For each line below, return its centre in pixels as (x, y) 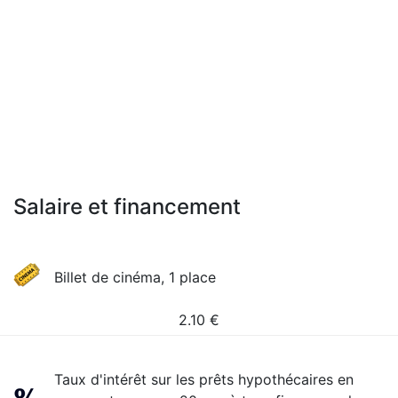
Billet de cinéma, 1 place (135, 277)
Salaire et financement (127, 207)
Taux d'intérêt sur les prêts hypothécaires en (204, 379)
